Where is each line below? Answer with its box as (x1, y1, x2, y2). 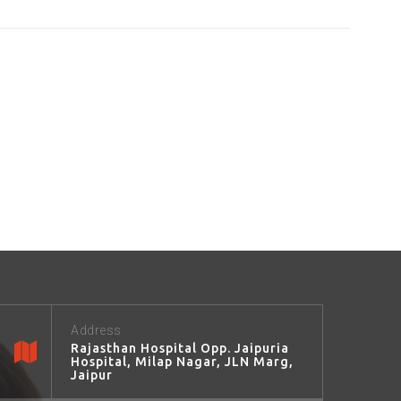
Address (71, 323, 122, 338)
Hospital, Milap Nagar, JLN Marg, (71, 354, 294, 370)
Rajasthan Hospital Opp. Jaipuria (71, 341, 289, 356)
